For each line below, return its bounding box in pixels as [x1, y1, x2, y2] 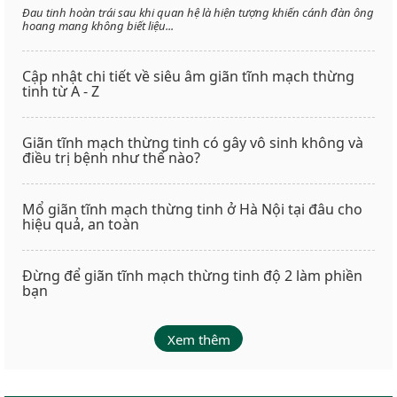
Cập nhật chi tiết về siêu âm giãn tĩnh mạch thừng [22, 66, 354, 87]
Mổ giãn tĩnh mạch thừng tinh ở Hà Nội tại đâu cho [22, 199, 362, 220]
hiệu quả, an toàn [22, 214, 139, 235]
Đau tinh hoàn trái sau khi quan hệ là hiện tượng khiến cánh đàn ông [22, 4, 374, 21]
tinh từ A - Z [22, 82, 99, 102]
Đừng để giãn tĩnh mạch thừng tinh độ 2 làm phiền [22, 266, 362, 286]
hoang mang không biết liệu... [22, 18, 174, 35]
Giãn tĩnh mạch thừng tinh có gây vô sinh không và [22, 133, 363, 153]
